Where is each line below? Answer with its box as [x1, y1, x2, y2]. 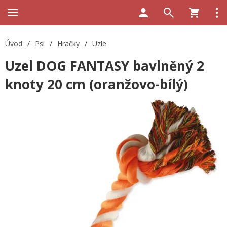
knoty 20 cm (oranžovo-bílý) [5, 75, 188, 93]
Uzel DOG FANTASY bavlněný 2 [5, 57, 204, 75]
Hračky [57, 39, 80, 48]
